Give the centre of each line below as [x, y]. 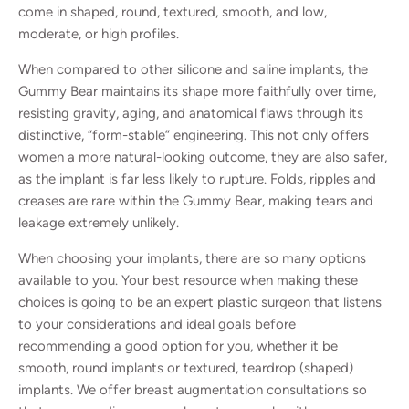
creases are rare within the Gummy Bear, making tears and [196, 200]
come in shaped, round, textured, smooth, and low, [173, 11]
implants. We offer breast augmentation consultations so [193, 389]
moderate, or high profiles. [99, 33]
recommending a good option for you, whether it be [178, 346]
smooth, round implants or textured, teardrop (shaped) [186, 367]
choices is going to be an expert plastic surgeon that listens [200, 302]
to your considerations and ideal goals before [157, 324]
